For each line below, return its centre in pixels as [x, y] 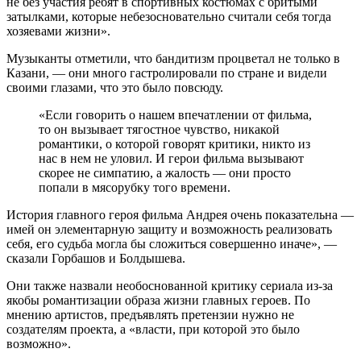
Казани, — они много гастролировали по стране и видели [167, 73]
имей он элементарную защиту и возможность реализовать [169, 229]
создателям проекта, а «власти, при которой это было [153, 329]
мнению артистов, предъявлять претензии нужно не [150, 314]
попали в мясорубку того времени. [135, 187]
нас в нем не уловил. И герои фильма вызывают [171, 158]
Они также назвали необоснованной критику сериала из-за [170, 285]
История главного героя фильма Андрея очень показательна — [180, 214]
